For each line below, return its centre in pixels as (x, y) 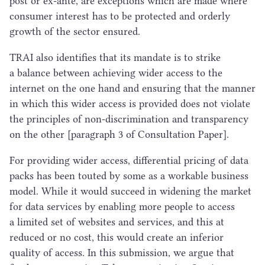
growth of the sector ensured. (75, 31)
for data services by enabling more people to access (122, 206)
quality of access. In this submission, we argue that (122, 252)
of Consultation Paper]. (176, 134)
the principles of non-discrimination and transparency (129, 119)
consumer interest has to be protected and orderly (120, 16)
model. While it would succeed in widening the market (130, 191)
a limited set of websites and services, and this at (117, 222)
